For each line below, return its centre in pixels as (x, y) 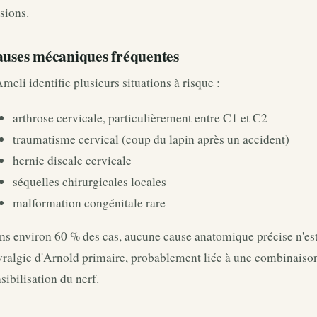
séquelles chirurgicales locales (90, 181)
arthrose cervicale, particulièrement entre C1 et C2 (140, 117)
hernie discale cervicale (72, 160)
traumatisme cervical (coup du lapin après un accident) (151, 139)
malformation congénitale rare (89, 202)
